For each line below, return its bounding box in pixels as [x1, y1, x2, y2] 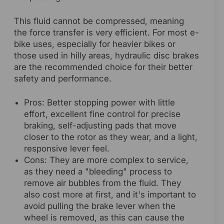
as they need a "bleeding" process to [24, 166, 172, 177]
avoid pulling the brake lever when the [24, 201, 175, 211]
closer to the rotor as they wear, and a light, [24, 132, 197, 142]
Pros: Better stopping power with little [24, 97, 175, 108]
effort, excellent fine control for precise [24, 109, 180, 119]
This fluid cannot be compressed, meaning [14, 16, 184, 26]
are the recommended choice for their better [14, 62, 192, 72]
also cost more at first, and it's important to [24, 189, 196, 200]
